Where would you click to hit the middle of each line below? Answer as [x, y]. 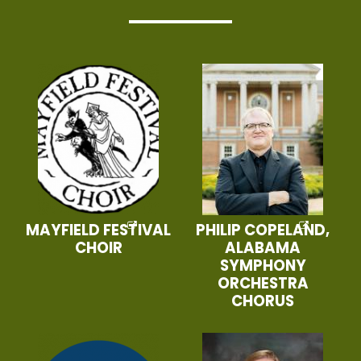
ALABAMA [263, 247]
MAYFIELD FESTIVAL [98, 230]
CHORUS [263, 301]
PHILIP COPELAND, [263, 230]
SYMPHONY [263, 265]
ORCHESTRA [263, 283]
